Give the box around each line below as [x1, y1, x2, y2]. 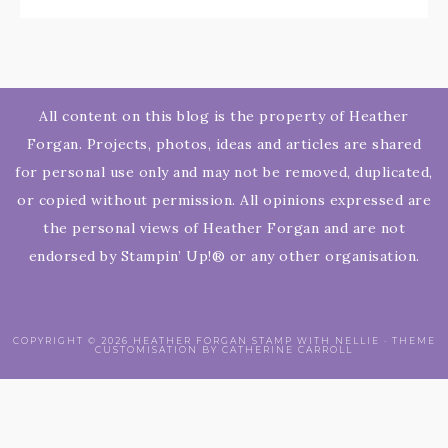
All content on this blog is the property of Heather [39, 106, 409, 125]
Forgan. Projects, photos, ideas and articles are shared [26, 134, 422, 153]
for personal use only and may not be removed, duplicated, [15, 162, 433, 181]
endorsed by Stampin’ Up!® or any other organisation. [28, 246, 420, 265]
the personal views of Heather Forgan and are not [43, 218, 405, 237]
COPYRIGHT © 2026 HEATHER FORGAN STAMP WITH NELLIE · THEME [12, 335, 436, 347]
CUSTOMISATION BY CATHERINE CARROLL [95, 344, 353, 356]
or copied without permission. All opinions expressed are [17, 190, 431, 209]
